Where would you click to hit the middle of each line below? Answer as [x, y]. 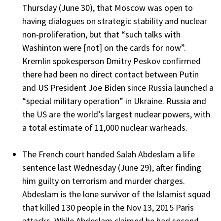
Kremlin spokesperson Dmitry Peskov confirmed [111, 61]
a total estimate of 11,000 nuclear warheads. [105, 128]
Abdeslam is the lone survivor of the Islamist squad [116, 194]
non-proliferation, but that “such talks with [101, 35]
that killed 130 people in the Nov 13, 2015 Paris [108, 208]
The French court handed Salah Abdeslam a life [109, 154]
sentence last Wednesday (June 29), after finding [112, 168]
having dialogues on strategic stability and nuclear [115, 21]
